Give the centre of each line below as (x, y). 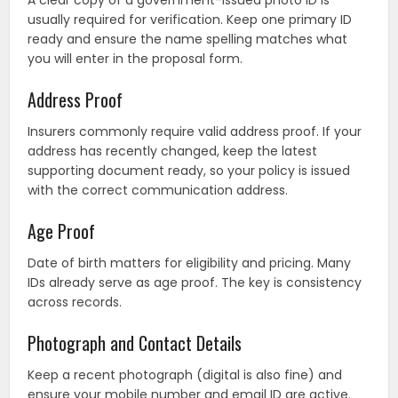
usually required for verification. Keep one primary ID (190, 20)
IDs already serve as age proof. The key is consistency (195, 283)
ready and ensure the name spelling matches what (188, 40)
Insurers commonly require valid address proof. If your (195, 132)
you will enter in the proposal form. (135, 59)
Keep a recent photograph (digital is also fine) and (185, 375)
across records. (75, 302)
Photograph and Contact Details (135, 343)
